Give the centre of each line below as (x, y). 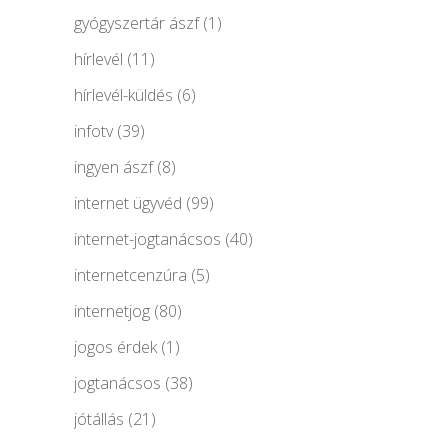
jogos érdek (115, 346)
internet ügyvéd (128, 202)
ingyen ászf (113, 166)
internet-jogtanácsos (147, 238)
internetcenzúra (130, 274)
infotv (93, 130)
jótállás (99, 418)
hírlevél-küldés (123, 94)
